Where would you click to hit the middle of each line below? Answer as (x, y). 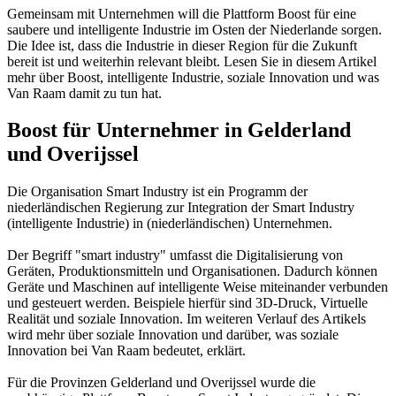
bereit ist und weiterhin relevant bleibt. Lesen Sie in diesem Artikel (192, 61)
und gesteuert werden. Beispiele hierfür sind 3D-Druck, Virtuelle (187, 303)
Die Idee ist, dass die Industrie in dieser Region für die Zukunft (182, 45)
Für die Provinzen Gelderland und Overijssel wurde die (161, 383)
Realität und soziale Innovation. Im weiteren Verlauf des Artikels (187, 319)
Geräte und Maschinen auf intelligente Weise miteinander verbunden (198, 287)
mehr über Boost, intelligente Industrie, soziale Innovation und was (193, 77)
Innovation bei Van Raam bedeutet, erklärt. (126, 351)
